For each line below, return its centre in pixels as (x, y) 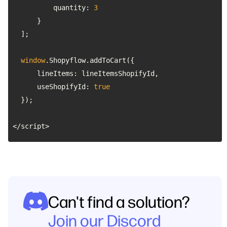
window (33, 60)
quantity (69, 8)
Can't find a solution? (119, 201)
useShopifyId (61, 87)
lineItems (55, 73)
